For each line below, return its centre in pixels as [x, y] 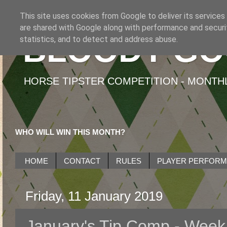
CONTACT [82, 161]
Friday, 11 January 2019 [94, 196]
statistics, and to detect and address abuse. [99, 39]
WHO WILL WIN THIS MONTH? [70, 132]
